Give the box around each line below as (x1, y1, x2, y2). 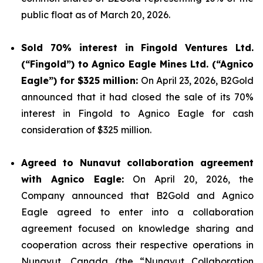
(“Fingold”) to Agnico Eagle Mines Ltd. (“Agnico (21, 58, 254, 70)
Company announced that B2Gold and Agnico (21, 190, 254, 201)
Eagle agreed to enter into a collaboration (21, 206, 254, 218)
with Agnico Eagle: (21, 173, 124, 185)
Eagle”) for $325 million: (21, 75, 139, 86)
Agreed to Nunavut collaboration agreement (21, 157, 254, 168)
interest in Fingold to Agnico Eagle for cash (21, 107, 254, 119)
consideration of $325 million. (21, 124, 151, 136)
